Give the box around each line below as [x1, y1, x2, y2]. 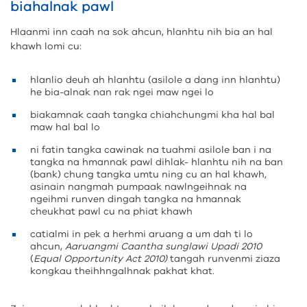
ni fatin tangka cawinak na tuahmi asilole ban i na [30, 143, 271, 156]
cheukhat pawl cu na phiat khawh [30, 205, 193, 218]
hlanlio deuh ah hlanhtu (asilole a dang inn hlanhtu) [30, 73, 280, 86]
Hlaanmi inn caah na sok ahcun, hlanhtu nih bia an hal [10, 25, 273, 38]
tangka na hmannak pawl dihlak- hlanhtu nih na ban [30, 156, 283, 169]
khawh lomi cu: [10, 40, 82, 53]
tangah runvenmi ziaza [167, 252, 280, 265]
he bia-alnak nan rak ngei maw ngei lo [30, 86, 214, 99]
